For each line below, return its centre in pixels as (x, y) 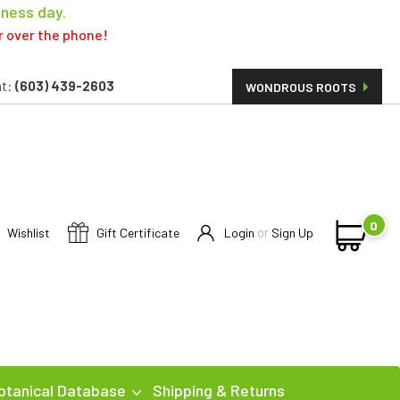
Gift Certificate (136, 232)
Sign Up (292, 232)
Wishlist (27, 232)
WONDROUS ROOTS (302, 87)
